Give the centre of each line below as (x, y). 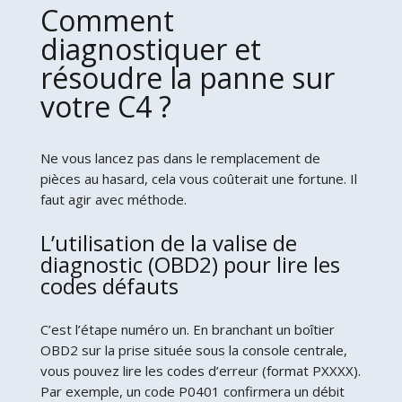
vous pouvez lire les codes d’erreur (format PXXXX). (200, 370)
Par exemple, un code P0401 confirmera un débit (192, 391)
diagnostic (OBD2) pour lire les (190, 264)
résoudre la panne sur (187, 77)
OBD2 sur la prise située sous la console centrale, (193, 350)
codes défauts (109, 285)
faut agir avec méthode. (113, 199)
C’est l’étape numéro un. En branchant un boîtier (187, 329)
